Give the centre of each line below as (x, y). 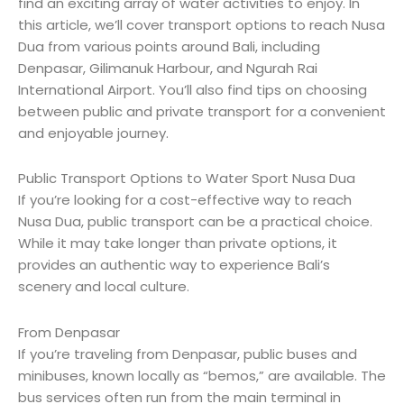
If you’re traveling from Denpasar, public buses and (188, 353)
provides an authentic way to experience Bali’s (174, 265)
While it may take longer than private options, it (178, 243)
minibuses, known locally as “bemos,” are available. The (202, 375)
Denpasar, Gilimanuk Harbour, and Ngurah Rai (168, 69)
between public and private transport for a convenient (202, 112)
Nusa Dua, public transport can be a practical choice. (195, 222)
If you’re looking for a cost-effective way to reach (185, 200)
